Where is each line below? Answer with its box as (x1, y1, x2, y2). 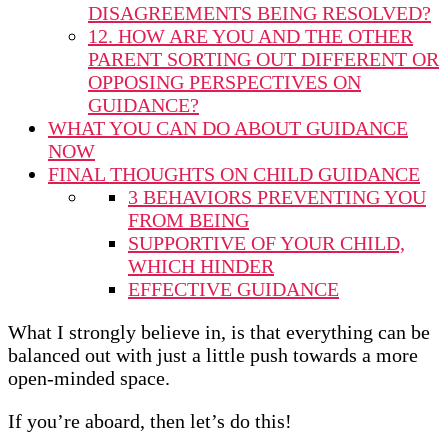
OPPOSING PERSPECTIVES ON (88, 70, 361, 93)
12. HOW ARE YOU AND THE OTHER (88, 24, 413, 47)
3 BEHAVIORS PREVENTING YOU (128, 185, 426, 208)
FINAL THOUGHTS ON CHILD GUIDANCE (48, 162, 420, 185)
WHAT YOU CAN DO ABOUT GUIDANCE (48, 116, 408, 139)
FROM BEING (128, 208, 249, 231)
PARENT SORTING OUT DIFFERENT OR (88, 47, 439, 70)
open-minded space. (8, 366, 170, 389)
